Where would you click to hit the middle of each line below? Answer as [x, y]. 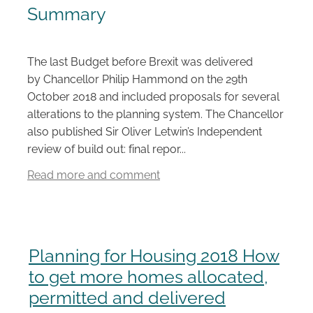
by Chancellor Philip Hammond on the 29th [137, 78]
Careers [41, 33]
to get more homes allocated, [148, 275]
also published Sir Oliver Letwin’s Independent [145, 130]
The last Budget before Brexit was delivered [140, 60]
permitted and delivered [127, 296]
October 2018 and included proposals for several [153, 95]
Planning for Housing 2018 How [154, 254]
